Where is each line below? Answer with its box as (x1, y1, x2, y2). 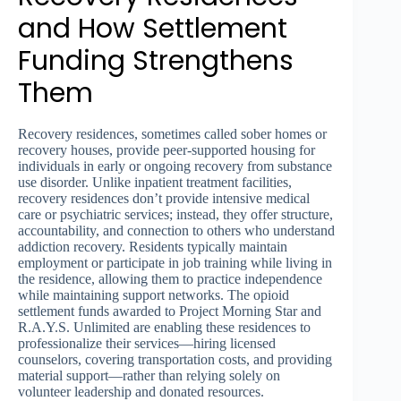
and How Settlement (18, 10, 287, 48)
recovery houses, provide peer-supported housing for (18, 142, 315, 158)
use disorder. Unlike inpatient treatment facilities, (18, 175, 292, 191)
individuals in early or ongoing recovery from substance (18, 158, 332, 175)
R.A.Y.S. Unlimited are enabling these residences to (18, 320, 311, 336)
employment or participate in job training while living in (18, 255, 332, 271)
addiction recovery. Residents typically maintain (18, 239, 287, 255)
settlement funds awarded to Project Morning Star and (18, 303, 321, 320)
